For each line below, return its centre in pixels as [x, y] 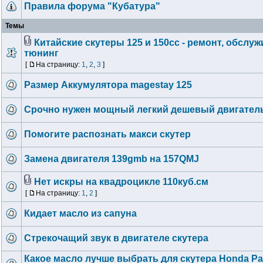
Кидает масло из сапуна [80, 213]
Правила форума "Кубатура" [92, 6]
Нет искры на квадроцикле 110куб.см [121, 182]
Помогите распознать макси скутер [107, 134]
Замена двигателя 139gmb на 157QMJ [112, 159]
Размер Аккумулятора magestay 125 [108, 85]
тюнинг [41, 53]
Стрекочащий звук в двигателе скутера [116, 238]
